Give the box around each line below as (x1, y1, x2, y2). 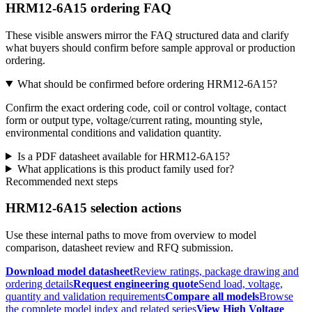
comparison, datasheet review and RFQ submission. (6, 242, 233, 254)
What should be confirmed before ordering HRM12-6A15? (17, 77, 277, 90)
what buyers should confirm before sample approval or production (6, 41, 295, 54)
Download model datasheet (6, 265, 133, 278)
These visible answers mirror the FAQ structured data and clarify (6, 29, 289, 41)
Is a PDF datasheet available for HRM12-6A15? (17, 150, 230, 162)
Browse (259, 290, 293, 303)
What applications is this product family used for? (17, 162, 234, 175)
